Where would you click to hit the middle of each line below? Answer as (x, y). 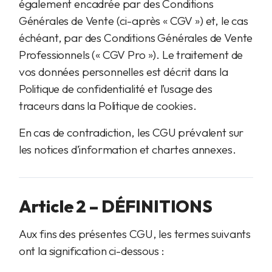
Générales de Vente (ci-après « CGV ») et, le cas (133, 21)
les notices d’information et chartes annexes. (127, 149)
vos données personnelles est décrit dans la (123, 72)
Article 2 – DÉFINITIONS (115, 206)
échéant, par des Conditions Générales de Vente (136, 38)
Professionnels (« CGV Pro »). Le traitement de (131, 55)
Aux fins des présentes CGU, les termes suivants (135, 234)
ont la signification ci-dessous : (91, 251)
